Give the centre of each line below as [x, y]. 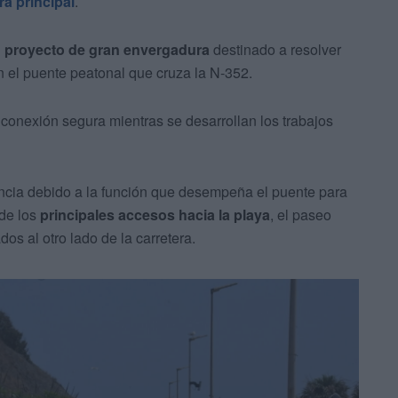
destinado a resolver [275, 50]
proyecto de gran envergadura [107, 50]
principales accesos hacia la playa [155, 215]
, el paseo [301, 215]
